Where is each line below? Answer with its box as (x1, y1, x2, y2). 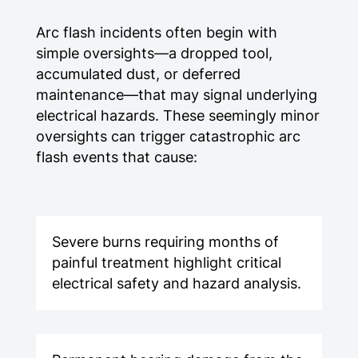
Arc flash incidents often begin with (35, 24, 277, 42)
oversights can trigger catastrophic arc (35, 128, 300, 145)
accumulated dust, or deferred (35, 66, 241, 83)
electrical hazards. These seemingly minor (35, 107, 320, 125)
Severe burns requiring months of (51, 233, 279, 251)
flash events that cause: (35, 149, 197, 166)
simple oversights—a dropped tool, (35, 45, 272, 62)
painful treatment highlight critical (51, 254, 281, 272)
